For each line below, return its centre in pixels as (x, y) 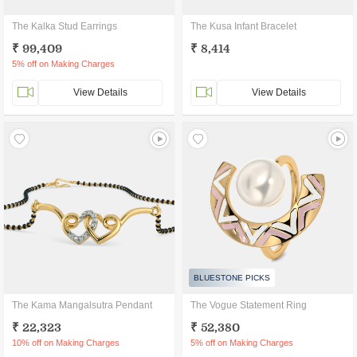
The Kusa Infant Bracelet (243, 26)
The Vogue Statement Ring (249, 305)
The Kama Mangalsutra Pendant (82, 305)
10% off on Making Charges (66, 343)
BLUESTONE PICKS (232, 278)
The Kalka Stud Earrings (65, 26)
